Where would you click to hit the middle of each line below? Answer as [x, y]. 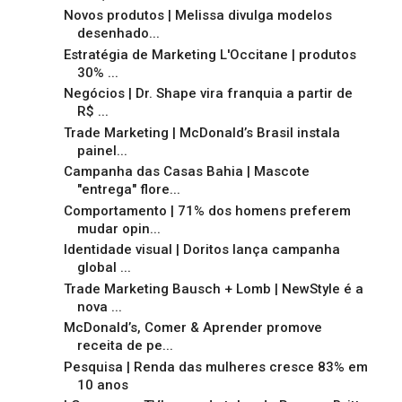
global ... [104, 268]
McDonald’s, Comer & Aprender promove [192, 328]
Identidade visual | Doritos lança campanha [201, 250]
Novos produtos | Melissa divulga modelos [197, 16]
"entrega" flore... [128, 190]
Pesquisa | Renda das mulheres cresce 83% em [215, 367]
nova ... [99, 306]
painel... [102, 150]
